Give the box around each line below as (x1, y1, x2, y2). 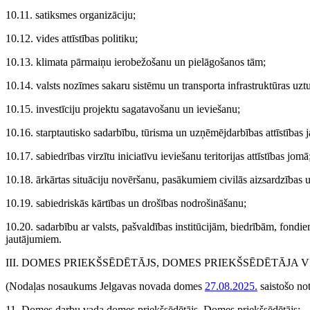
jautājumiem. (6, 233, 62, 246)
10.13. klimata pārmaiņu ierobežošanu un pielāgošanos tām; (6, 56, 266, 69)
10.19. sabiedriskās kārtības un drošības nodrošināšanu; (6, 197, 246, 210)
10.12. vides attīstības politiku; (6, 33, 138, 45)
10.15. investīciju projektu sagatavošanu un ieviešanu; (6, 103, 240, 116)
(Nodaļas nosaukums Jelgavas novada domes (6, 280, 205, 293)
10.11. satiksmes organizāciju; (6, 9, 136, 21)
